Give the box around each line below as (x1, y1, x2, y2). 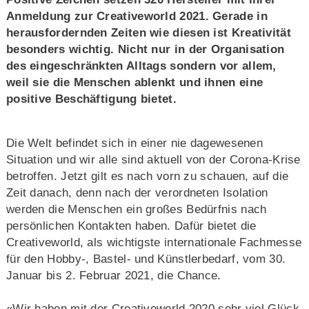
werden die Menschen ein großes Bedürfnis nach (6, 203, 267, 217)
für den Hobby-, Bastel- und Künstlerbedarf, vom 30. (6, 252, 286, 266)
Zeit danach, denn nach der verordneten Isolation (6, 186, 268, 200)
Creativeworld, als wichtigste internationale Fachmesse (6, 236, 302, 250)
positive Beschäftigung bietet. (6, 92, 177, 106)
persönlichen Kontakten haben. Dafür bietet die (6, 219, 257, 233)
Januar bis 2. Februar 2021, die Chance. (6, 269, 221, 283)
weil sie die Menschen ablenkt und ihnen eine (6, 76, 263, 90)
